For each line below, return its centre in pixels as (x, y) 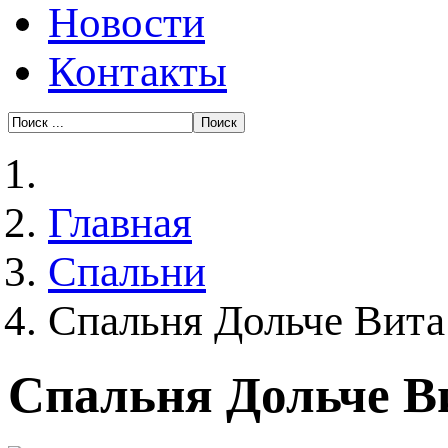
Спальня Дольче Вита (246, 320)
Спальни (127, 271)
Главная (120, 222)
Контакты (137, 71)
